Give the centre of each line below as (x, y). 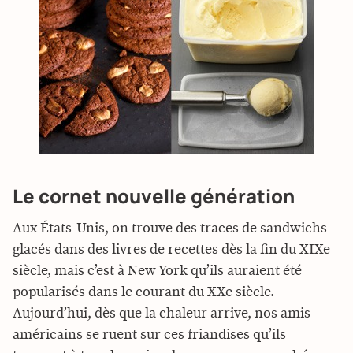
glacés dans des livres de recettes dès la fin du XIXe (171, 250)
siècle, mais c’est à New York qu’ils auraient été (157, 271)
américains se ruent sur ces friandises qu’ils (149, 335)
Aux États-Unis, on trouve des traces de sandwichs (170, 229)
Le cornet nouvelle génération (154, 196)
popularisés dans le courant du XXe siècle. (143, 292)
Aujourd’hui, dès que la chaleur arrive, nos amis (162, 314)
